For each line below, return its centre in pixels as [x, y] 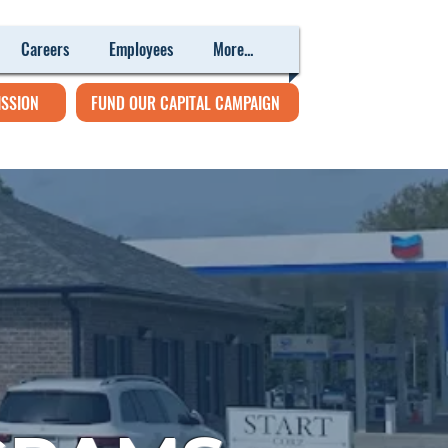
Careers [44, 49]
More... [232, 49]
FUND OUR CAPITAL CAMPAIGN [185, 102]
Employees [140, 49]
